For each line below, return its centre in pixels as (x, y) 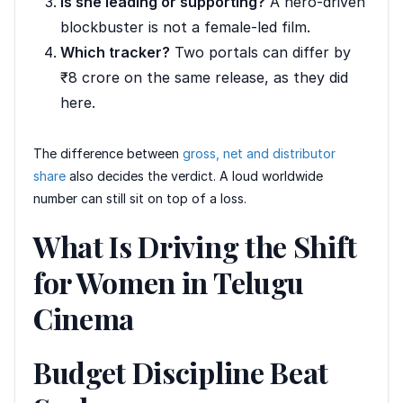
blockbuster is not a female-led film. (185, 27)
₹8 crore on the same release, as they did (204, 77)
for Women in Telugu (169, 282)
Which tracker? (115, 52)
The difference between (108, 153)
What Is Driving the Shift (195, 246)
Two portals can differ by (260, 52)
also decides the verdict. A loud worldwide (194, 175)
